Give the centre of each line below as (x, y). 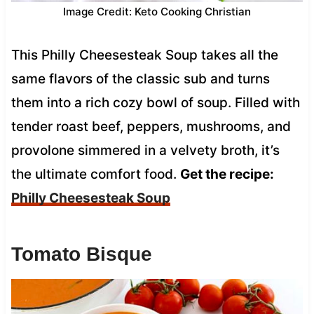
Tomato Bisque (81, 254)
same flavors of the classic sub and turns (140, 78)
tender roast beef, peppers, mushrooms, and (151, 126)
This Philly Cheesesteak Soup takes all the (144, 55)
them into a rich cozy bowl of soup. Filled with (155, 102)
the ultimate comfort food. (95, 174)
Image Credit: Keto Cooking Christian (157, 11)
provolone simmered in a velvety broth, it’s (145, 150)
